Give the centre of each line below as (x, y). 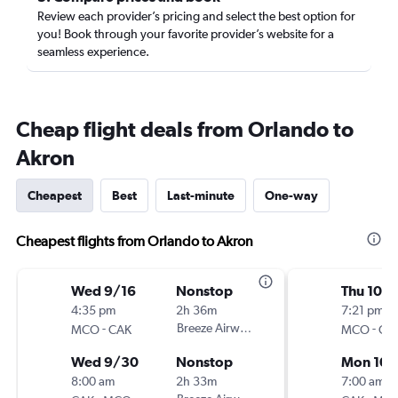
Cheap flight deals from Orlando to (185, 129)
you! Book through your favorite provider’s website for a (186, 34)
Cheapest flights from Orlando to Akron (135, 241)
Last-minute (201, 195)
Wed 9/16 (103, 291)
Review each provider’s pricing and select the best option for (196, 16)
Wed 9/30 (105, 362)
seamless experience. (93, 52)
